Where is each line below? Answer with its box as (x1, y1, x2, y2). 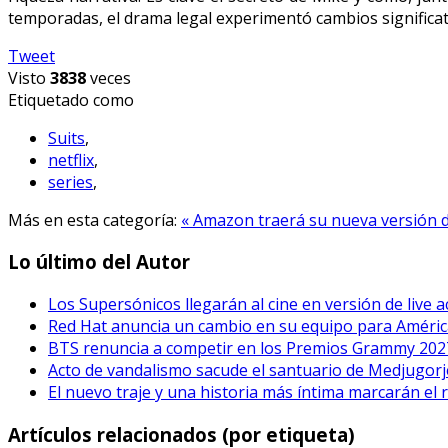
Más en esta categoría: (8, 208, 177, 231)
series (48, 170, 93, 193)
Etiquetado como (8, 88, 134, 111)
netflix (48, 148, 94, 171)
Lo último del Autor (8, 249, 190, 275)
